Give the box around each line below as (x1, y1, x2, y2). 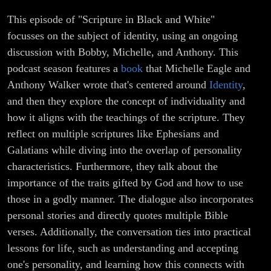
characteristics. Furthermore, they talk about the (7, 160, 218, 173)
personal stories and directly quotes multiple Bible (7, 209, 228, 222)
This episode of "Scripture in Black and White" (7, 13, 215, 26)
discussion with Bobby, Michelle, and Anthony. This (7, 46, 238, 59)
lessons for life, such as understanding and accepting (7, 242, 238, 255)
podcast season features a (7, 62, 121, 75)
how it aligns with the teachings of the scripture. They (7, 111, 245, 124)
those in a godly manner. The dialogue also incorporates (7, 193, 253, 206)
